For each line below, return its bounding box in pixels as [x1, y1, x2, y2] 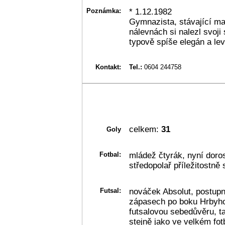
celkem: [129, 124, 159, 134]
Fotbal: [99, 150, 121, 158]
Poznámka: [86, 7, 121, 15]
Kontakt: [95, 63, 121, 71]
